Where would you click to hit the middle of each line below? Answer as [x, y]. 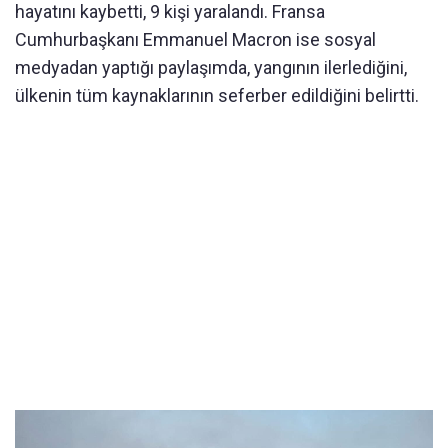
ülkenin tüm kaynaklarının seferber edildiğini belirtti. [217, 96]
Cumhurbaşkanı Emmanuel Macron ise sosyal [195, 40]
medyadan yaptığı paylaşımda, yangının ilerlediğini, [211, 68]
